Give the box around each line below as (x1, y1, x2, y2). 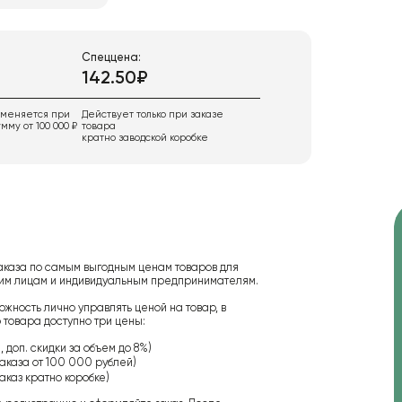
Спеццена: (81, 51, 141, 64)
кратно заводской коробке (81, 132, 208, 144)
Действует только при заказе (81, 109, 223, 120)
